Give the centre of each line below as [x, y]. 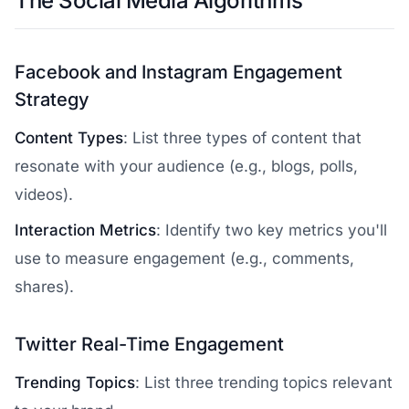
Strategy [52, 100]
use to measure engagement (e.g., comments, [184, 258]
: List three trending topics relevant [264, 383]
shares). [44, 287]
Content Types [69, 138]
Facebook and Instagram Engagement [178, 72]
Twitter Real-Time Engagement [149, 344]
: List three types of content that [242, 138]
